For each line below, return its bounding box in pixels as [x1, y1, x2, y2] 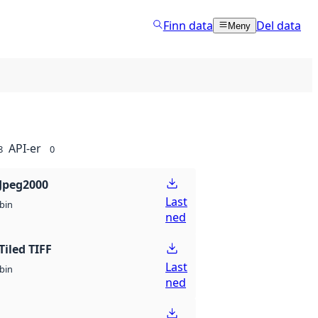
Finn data [163, 17, 213, 33]
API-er [9, 141, 41, 156]
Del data [256, 17, 301, 33]
